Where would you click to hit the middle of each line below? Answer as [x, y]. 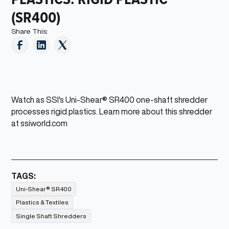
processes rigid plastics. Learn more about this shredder [112, 112]
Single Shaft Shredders [51, 216]
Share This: [30, 31]
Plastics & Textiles [42, 202]
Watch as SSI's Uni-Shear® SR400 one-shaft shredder [110, 100]
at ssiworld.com [40, 123]
